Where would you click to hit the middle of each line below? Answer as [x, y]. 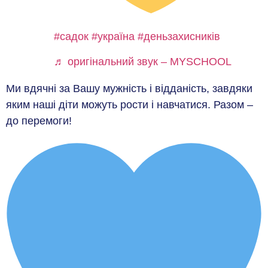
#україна [113, 37]
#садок [71, 37]
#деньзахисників [179, 37]
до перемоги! [39, 121]
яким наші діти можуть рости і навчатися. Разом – [130, 104]
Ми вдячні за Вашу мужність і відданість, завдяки [129, 88]
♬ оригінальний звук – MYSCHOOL [143, 61]
